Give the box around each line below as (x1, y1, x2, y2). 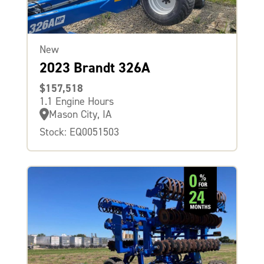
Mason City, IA (48, 107, 111, 121)
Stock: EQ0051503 (39, 124, 119, 139)
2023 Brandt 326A (39, 58, 150, 77)
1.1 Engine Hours (39, 94, 114, 108)
